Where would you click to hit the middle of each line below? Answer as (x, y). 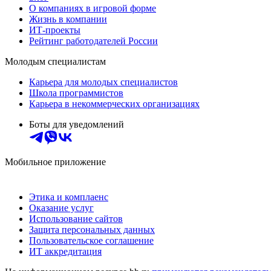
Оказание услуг (61, 207)
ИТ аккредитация (65, 251)
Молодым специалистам (55, 61)
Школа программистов (76, 93)
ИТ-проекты (55, 30)
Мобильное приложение (55, 162)
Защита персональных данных (92, 229)
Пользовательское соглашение (91, 240)
